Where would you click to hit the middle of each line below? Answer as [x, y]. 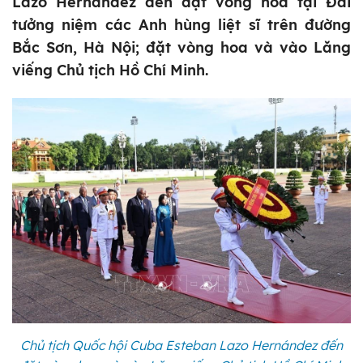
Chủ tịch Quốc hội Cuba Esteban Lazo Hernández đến [181, 345]
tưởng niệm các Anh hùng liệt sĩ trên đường [181, 25]
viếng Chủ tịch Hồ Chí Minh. [110, 70]
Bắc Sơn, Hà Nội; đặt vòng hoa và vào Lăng [181, 48]
